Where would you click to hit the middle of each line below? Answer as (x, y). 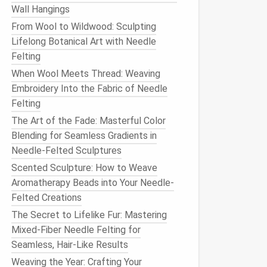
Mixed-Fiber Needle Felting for (76, 230)
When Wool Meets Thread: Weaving (86, 74)
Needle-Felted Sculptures (66, 150)
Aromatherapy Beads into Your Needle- (93, 183)
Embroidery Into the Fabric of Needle (89, 89)
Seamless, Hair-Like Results (70, 245)
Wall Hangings (41, 9)
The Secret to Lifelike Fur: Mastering (89, 215)
